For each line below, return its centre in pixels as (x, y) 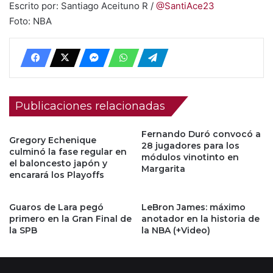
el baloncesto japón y (58, 163)
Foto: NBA (30, 21)
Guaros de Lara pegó (56, 207)
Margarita (163, 168)
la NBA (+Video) (176, 230)
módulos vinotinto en (190, 157)
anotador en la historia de (200, 218)
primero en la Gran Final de (70, 218)
